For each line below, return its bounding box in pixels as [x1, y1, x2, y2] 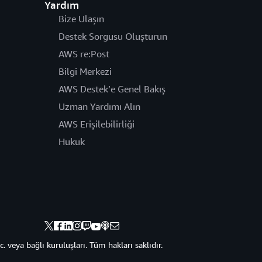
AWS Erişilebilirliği [58, 118, 135, 130]
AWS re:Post [58, 48, 109, 60]
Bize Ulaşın [58, 13, 104, 25]
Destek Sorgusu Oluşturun [58, 30, 167, 43]
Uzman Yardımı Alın [58, 101, 140, 113]
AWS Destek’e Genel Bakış [58, 83, 166, 95]
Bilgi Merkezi [58, 65, 112, 78]
